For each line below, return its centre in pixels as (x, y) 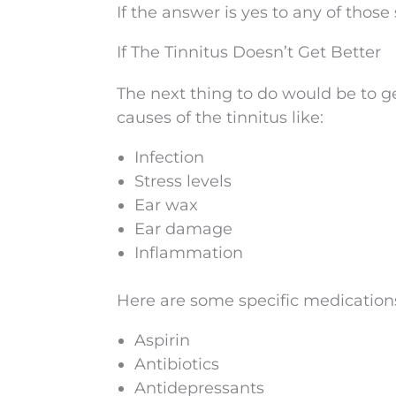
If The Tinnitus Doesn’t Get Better (249, 52)
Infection (169, 157)
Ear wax (166, 205)
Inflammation (189, 253)
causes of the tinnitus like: (220, 118)
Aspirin (162, 340)
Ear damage (183, 229)
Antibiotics (177, 364)
